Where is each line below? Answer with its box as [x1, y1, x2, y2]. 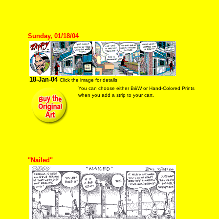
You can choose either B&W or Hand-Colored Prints [78, 86, 195, 91]
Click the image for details [59, 77, 117, 83]
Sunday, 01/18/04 [27, 32, 79, 40]
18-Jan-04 [29, 76, 58, 83]
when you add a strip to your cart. [78, 92, 154, 98]
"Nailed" [27, 156, 53, 164]
